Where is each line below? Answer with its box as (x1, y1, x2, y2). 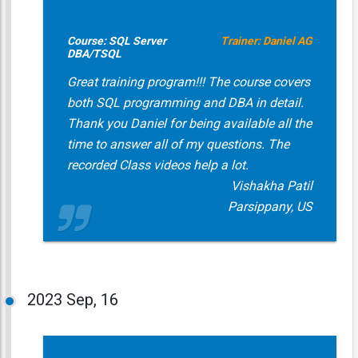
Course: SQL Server (66, 34, 166, 47)
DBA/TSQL (66, 47, 121, 60)
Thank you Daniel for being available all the (66, 116, 312, 131)
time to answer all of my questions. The (66, 137, 289, 152)
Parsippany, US (227, 199, 312, 214)
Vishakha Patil (230, 178, 312, 193)
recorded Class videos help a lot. (66, 157, 249, 173)
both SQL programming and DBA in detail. (66, 95, 304, 110)
